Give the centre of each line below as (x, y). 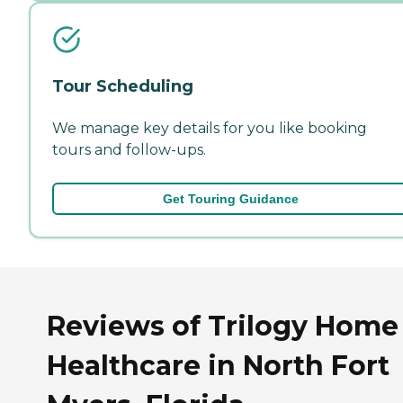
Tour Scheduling (123, 86)
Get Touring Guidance (230, 198)
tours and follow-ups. (129, 149)
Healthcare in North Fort (218, 366)
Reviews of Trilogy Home (223, 327)
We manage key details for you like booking (210, 128)
